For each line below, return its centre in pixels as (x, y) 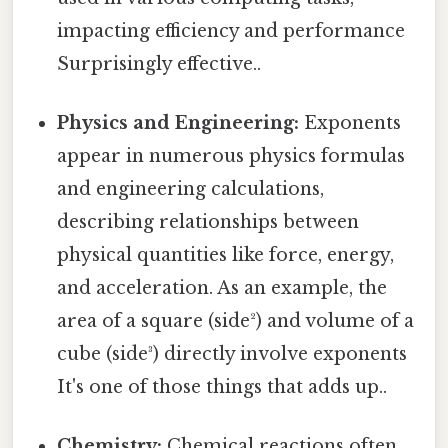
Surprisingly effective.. (159, 63)
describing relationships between (208, 222)
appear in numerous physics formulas (231, 156)
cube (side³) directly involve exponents (232, 354)
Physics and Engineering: (178, 123)
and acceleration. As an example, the (222, 288)
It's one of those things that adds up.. (222, 387)
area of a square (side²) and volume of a (236, 321)
